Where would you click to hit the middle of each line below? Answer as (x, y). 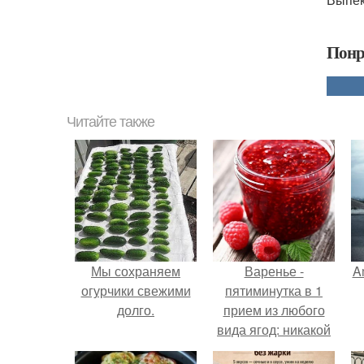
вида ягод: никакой (274, 329)
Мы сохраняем (136, 271)
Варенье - (274, 271)
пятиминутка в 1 (274, 290)
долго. (136, 310)
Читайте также (110, 122)
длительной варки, (274, 349)
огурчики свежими (136, 290)
